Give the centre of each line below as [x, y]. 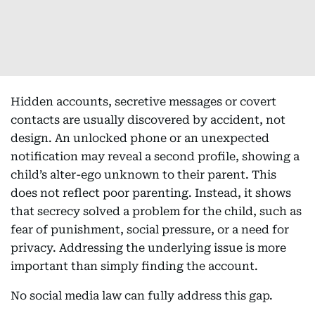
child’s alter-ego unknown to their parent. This [143, 175]
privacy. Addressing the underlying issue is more [148, 248]
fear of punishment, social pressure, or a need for [150, 230]
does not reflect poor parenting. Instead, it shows [151, 193]
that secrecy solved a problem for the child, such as [156, 212]
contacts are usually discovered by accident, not [148, 120]
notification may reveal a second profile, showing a [155, 157]
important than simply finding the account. [134, 266]
